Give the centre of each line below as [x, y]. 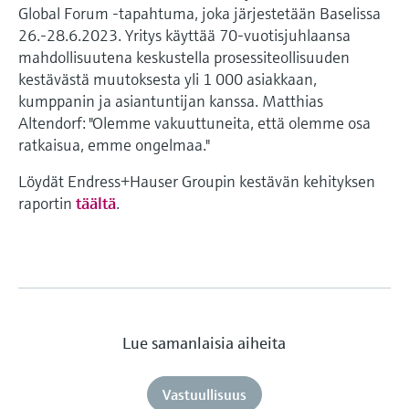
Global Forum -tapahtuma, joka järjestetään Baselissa [199, 13]
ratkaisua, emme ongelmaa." [114, 144]
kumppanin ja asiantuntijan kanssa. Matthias [171, 100]
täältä [96, 203]
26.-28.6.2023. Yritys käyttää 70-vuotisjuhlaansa [184, 35]
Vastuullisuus [204, 394]
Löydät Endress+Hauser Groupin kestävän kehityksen [197, 181]
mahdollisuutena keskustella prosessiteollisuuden [184, 57]
